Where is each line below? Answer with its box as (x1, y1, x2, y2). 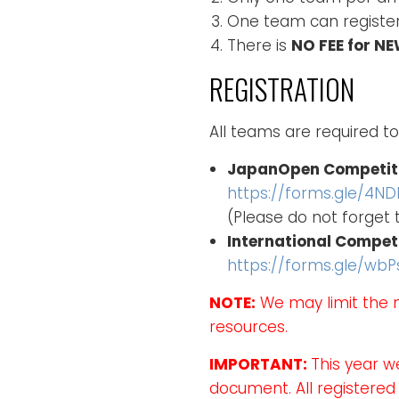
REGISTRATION (209, 67, 354, 110)
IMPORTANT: (209, 353, 311, 375)
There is (227, 34, 291, 56)
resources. (209, 315, 288, 338)
